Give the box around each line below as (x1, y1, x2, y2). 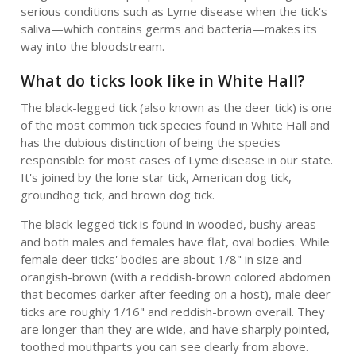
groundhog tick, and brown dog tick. (20, 187, 215, 203)
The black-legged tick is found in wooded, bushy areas (20, 216, 316, 232)
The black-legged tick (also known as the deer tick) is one (20, 99, 332, 115)
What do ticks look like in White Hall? (20, 70, 305, 91)
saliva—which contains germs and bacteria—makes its (20, 21, 317, 37)
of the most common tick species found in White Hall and (20, 117, 330, 133)
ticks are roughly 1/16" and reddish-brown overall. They (20, 304, 325, 319)
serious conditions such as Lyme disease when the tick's (20, 3, 327, 19)
